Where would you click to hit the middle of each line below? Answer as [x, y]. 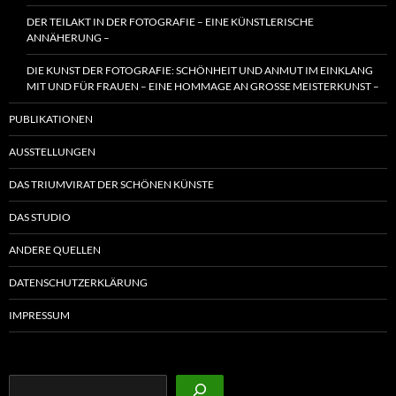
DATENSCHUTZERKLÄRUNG [78, 283]
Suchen [28, 382]
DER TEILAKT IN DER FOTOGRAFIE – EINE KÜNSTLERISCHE [170, 22]
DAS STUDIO [40, 217]
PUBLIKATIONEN [51, 119]
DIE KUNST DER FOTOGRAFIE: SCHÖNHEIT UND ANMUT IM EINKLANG [200, 71]
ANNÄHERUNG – [68, 38]
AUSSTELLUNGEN [52, 152]
